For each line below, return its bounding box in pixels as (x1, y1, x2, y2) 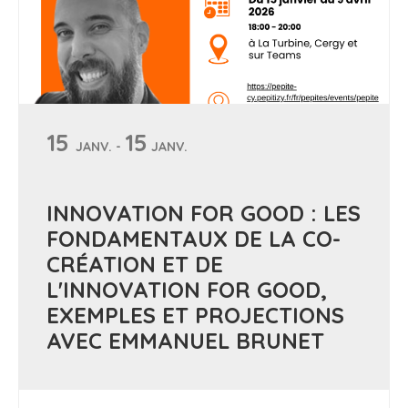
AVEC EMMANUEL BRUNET (46, 327, 324, 354)
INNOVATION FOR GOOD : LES (46, 199, 361, 227)
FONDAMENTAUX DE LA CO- (46, 225, 341, 252)
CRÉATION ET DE (46, 250, 223, 278)
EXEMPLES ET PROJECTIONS (46, 301, 344, 329)
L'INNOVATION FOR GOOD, (46, 276, 327, 303)
